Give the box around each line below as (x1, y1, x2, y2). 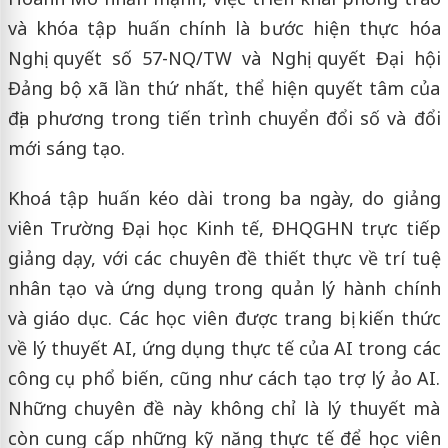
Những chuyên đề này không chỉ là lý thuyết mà (7, 395, 441, 420)
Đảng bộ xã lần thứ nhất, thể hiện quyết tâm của (7, 75, 441, 100)
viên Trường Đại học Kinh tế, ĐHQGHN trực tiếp (7, 215, 441, 240)
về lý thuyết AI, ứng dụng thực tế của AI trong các (7, 335, 441, 360)
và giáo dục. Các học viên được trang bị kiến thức (7, 305, 441, 330)
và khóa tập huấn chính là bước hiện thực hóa (7, 15, 441, 40)
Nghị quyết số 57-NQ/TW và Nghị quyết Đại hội (7, 45, 441, 70)
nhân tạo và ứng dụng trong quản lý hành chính (7, 275, 441, 300)
